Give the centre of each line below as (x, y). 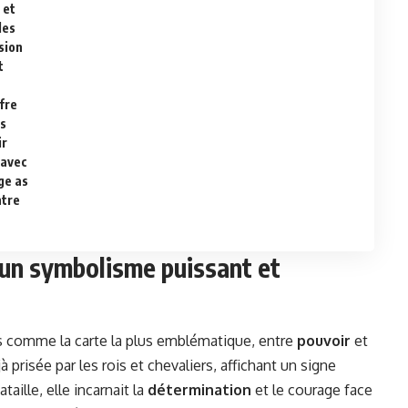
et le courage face (312, 390)
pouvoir (324, 341)
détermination (199, 390)
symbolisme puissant (141, 268)
